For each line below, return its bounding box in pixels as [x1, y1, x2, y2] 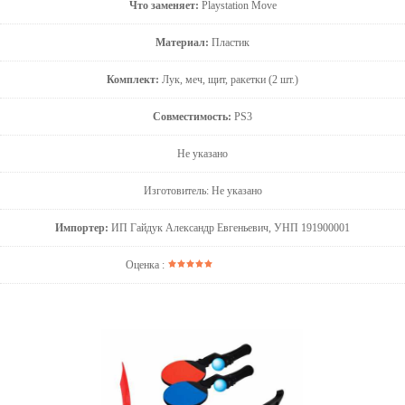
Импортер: [55, 221, 108, 234]
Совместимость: [153, 110, 231, 123]
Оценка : [126, 259, 167, 271]
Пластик [209, 36, 250, 49]
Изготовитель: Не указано [143, 184, 262, 197]
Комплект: [107, 73, 159, 86]
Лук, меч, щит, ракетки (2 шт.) [159, 73, 298, 86]
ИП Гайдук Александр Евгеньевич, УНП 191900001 [108, 221, 350, 234]
